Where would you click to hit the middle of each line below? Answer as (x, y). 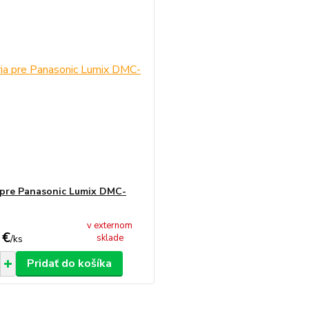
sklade (110, 238)
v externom (110, 226)
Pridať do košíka (69, 263)
